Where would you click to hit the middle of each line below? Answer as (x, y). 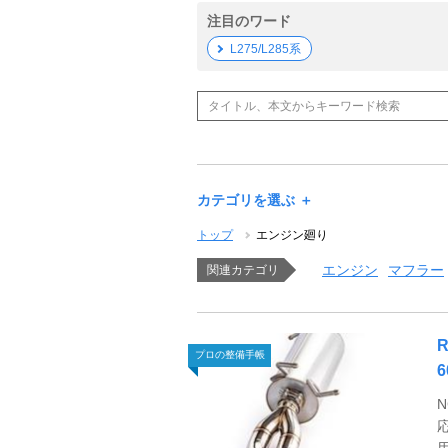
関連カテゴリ (243, 269)
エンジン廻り (292, 234)
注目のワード (249, 21)
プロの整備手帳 (229, 355)
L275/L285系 (265, 48)
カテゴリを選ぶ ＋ (255, 199)
